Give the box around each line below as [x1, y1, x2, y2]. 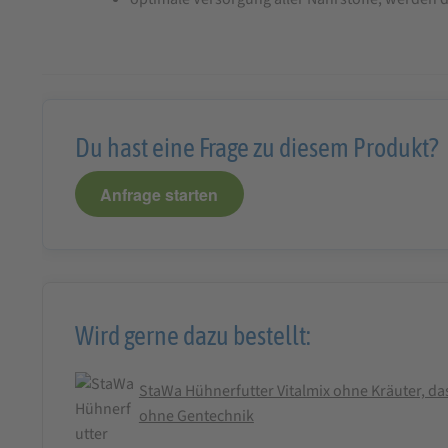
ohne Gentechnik [138, 405, 254, 428]
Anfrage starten [100, 182, 219, 206]
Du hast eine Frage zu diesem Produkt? [74, 133, 438, 163]
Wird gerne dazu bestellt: [74, 321, 311, 351]
